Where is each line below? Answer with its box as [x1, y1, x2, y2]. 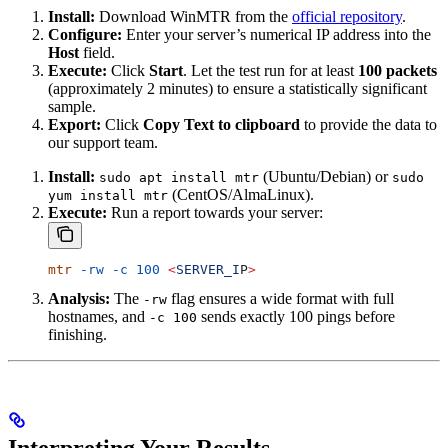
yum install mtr [48, 187, 168, 203]
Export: [48, 115, 101, 133]
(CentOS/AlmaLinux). [168, 185, 314, 203]
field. [79, 43, 115, 61]
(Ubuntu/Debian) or [259, 167, 392, 185]
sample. [48, 97, 96, 115]
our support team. [48, 133, 158, 151]
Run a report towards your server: [107, 203, 323, 221]
